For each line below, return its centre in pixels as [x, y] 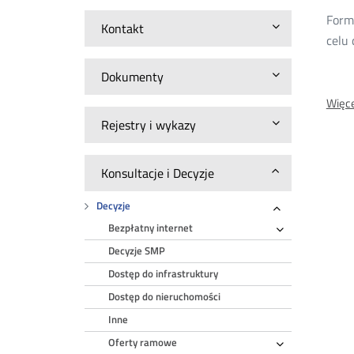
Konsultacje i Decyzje [158, 173]
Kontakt [123, 28]
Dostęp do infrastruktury [164, 274]
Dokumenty [133, 77]
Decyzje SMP [137, 251]
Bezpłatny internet [151, 228]
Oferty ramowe [143, 343]
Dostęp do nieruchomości [165, 297]
